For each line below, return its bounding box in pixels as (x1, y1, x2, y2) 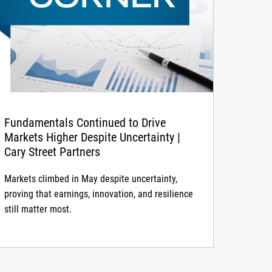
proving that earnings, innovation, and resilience (4, 188, 194, 200)
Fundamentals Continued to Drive (4, 115, 166, 130)
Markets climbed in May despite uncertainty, (4, 172, 178, 185)
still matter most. (4, 203, 72, 215)
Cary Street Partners (4, 144, 101, 159)
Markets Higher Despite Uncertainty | (4, 129, 181, 144)
